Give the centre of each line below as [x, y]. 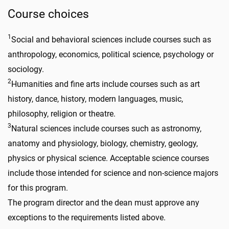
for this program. [39, 188]
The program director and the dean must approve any [104, 202]
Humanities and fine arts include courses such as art [106, 84]
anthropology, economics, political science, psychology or [111, 54]
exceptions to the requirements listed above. [88, 217]
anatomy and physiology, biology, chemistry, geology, [103, 143]
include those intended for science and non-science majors [113, 173]
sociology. [26, 69]
